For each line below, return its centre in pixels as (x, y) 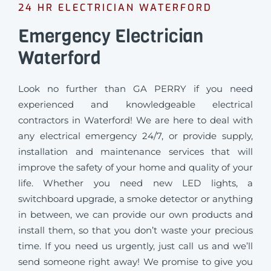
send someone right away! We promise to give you (135, 261)
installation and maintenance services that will (135, 151)
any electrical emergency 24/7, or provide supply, (135, 135)
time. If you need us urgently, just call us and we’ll (135, 246)
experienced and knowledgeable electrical (135, 104)
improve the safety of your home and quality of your (135, 167)
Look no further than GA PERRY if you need (135, 88)
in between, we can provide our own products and (135, 214)
